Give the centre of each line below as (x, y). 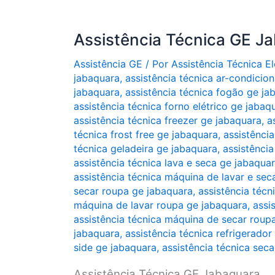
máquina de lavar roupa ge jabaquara (161, 205)
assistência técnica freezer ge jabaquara (168, 120)
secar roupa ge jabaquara (133, 191)
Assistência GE (108, 64)
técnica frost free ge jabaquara (146, 134)
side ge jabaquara (115, 247)
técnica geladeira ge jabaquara (145, 149)
